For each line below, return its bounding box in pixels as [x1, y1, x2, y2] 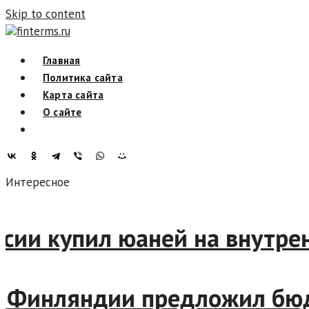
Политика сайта [43, 71, 123, 84]
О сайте [43, 106, 82, 119]
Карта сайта [43, 88, 104, 101]
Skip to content [6, 6, 86, 21]
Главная [43, 54, 81, 67]
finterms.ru [17, 23, 70, 39]
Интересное [6, 175, 70, 190]
